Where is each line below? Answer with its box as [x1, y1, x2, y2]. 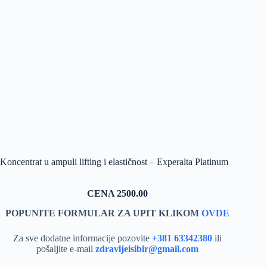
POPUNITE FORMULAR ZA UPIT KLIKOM [5, 207, 202, 218]
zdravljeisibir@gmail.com [95, 243, 199, 254]
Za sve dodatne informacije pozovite [13, 232, 153, 243]
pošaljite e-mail [36, 243, 96, 254]
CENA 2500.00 [87, 188, 148, 198]
